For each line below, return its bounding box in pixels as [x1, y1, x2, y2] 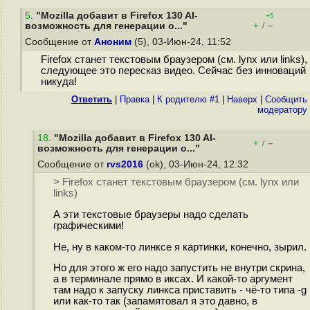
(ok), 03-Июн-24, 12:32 [143, 159, 251, 170]
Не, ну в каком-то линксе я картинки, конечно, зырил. [53, 241, 307, 253]
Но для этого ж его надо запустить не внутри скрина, [53, 262, 305, 274]
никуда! [40, 76, 77, 88]
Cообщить [265, 94, 307, 104]
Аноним [94, 37, 131, 47]
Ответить [71, 94, 112, 104]
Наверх [227, 94, 257, 104]
